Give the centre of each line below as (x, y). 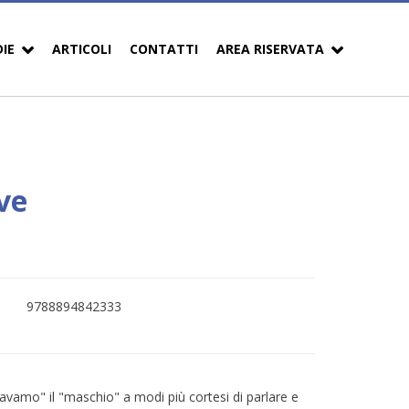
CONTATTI (164, 48)
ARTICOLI (82, 48)
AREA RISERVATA (270, 48)
